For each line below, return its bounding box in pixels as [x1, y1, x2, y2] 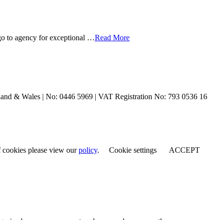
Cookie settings [109, 146, 157, 155]
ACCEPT [169, 146, 200, 155]
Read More [95, 33, 130, 42]
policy [79, 146, 97, 155]
